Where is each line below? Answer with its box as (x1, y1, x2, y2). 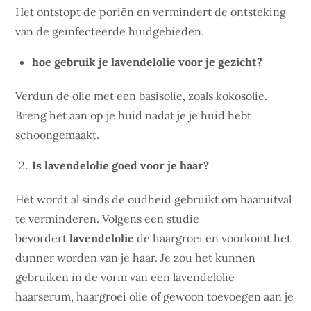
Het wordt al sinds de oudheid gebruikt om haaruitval (15, 192, 292, 206)
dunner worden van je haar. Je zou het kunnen (15, 251, 256, 264)
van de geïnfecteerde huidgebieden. (15, 24, 205, 38)
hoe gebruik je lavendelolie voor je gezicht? (32, 55, 263, 69)
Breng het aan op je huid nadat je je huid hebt (15, 108, 252, 122)
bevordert (15, 231, 70, 245)
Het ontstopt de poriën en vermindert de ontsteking (15, 5, 287, 19)
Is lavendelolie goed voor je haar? (32, 158, 210, 172)
